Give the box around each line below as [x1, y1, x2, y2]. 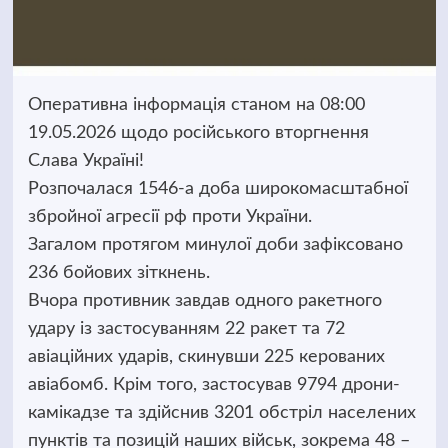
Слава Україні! [27, 152, 144, 170]
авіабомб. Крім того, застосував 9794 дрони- [27, 376, 400, 394]
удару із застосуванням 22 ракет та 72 [27, 320, 345, 338]
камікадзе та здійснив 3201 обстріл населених [27, 404, 416, 422]
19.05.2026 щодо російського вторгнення [27, 124, 369, 142]
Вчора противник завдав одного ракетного [27, 292, 382, 310]
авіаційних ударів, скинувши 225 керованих [27, 348, 385, 366]
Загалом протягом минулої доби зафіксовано [27, 236, 403, 254]
